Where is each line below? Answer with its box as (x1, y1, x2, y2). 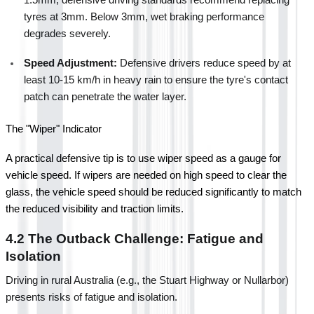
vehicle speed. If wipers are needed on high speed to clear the (6, 169, 287, 181)
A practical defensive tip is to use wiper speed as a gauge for (6, 152, 281, 164)
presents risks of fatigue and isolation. (6, 291, 177, 303)
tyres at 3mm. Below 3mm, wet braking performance (24, 11, 264, 22)
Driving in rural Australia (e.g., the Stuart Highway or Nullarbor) (6, 274, 289, 286)
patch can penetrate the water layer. (24, 90, 186, 102)
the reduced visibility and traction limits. (6, 203, 184, 214)
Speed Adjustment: (24, 57, 117, 69)
